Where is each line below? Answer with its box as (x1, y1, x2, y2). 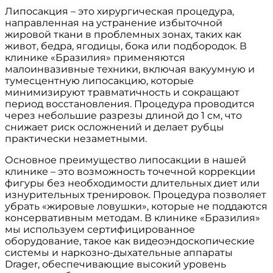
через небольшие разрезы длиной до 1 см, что (5, 110, 242, 122)
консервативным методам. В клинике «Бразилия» (5, 212, 260, 224)
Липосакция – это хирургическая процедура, (5, 5, 234, 18)
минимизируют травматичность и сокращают (5, 87, 239, 99)
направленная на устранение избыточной (5, 17, 222, 29)
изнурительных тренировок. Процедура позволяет (5, 189, 266, 201)
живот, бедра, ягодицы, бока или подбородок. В (5, 40, 247, 52)
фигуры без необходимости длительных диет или (5, 177, 260, 190)
